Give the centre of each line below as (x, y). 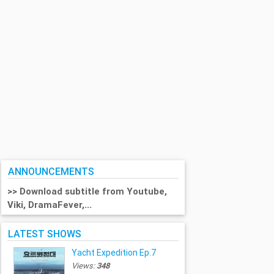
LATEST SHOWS (45, 233)
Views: (84, 266)
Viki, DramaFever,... (51, 205)
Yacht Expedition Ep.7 (114, 253)
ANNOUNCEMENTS (51, 172)
